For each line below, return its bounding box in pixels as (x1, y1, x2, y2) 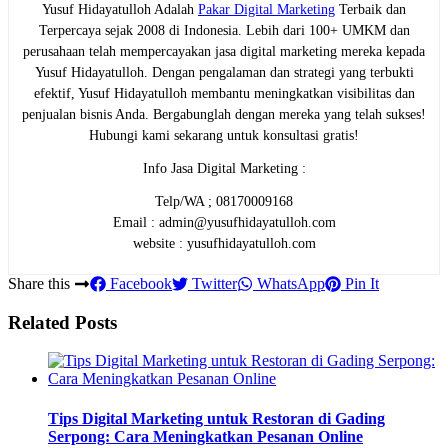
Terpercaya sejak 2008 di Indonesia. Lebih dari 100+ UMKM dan (38, 22, 410, 38)
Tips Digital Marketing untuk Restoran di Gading (48, 409, 385, 427)
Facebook (106, 274, 172, 292)
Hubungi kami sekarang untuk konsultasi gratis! (89, 127, 359, 143)
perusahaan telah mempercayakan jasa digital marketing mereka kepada (23, 43, 425, 59)
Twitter (188, 274, 237, 292)
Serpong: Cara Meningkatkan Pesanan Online (48, 427, 363, 445)
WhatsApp (253, 274, 325, 292)
